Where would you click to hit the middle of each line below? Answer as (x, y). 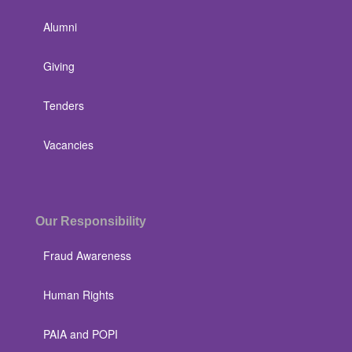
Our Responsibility (91, 222)
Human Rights (79, 295)
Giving (59, 66)
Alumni (60, 27)
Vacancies (68, 145)
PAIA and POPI (81, 334)
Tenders (64, 106)
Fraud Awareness (87, 256)
